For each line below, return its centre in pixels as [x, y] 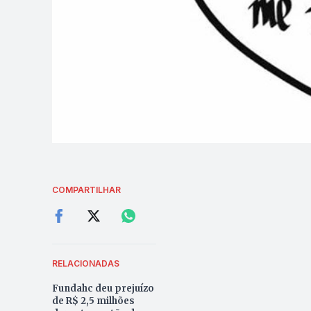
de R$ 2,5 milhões [93, 301]
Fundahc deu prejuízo [103, 289]
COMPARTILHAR [86, 190]
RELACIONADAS [85, 264]
